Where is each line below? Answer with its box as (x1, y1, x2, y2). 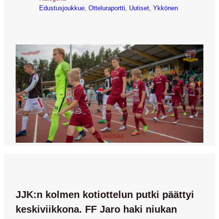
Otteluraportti (88, 4, 125, 12)
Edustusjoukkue (39, 4, 85, 12)
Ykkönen (153, 4, 178, 12)
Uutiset (129, 4, 149, 12)
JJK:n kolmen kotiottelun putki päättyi (16, 189, 194, 200)
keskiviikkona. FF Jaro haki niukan (16, 203, 177, 215)
